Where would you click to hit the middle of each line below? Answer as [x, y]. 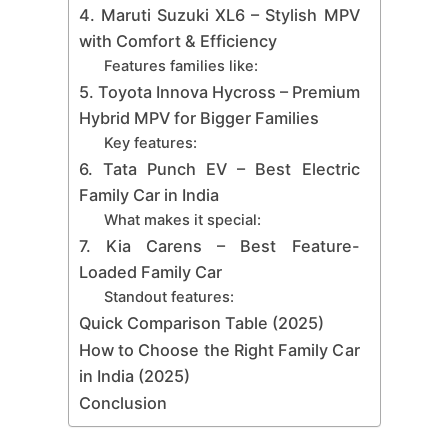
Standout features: [169, 296]
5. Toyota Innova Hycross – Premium [219, 91]
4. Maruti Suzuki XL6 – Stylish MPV [219, 14]
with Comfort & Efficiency [177, 40]
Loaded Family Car [150, 271]
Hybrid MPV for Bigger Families [198, 117]
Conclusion [122, 402]
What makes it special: [183, 219]
